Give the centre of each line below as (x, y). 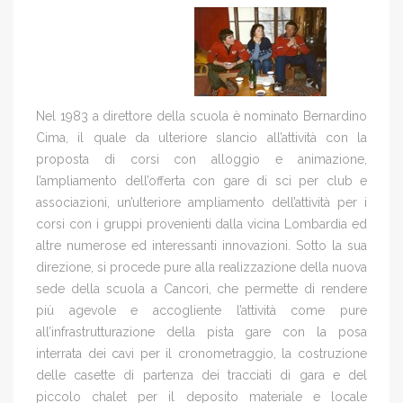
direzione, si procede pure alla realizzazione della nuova (201, 267)
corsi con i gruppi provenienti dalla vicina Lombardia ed (201, 224)
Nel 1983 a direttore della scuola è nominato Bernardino (201, 116)
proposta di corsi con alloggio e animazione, (201, 159)
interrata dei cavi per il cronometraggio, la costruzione (201, 353)
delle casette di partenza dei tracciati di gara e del (201, 375)
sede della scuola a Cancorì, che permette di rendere (201, 288)
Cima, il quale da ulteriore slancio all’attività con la (201, 137)
